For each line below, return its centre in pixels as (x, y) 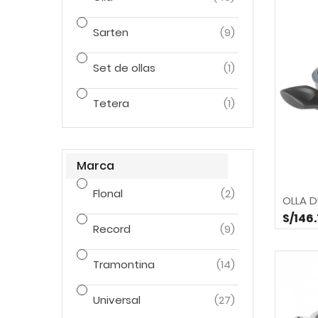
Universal (117, 300)
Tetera (111, 103)
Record (112, 229)
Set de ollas (124, 68)
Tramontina (124, 264)
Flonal (108, 193)
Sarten (111, 32)
